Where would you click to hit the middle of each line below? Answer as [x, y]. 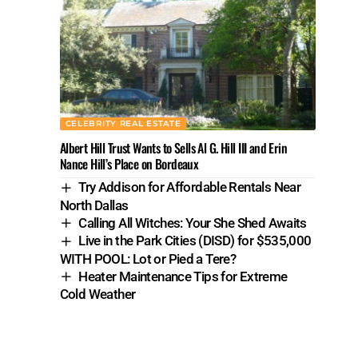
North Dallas [94, 205]
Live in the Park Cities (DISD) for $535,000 [195, 241]
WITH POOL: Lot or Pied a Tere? [148, 259]
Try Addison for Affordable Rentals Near [190, 187]
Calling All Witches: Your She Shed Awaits [193, 223]
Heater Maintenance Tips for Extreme [183, 276]
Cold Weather [97, 294]
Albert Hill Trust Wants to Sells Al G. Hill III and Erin [173, 148]
